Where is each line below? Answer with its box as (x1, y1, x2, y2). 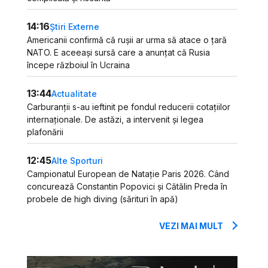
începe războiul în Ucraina (27, 60, 130, 70)
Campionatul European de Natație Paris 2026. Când (27, 169, 230, 179)
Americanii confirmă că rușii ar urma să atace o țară (27, 35, 227, 45)
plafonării (27, 127, 64, 137)
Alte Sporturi (51, 155, 103, 166)
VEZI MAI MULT (159, 221, 224, 231)
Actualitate (51, 88, 98, 99)
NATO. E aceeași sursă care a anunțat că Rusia (27, 47, 211, 57)
